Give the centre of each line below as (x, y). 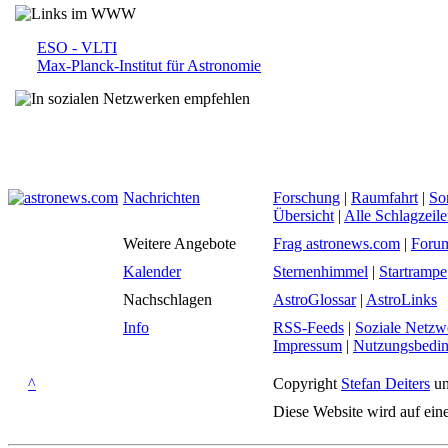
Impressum (307, 345)
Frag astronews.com (336, 243)
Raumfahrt (384, 197)
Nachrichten (161, 197)
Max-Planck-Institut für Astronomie (149, 65)
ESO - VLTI (77, 47)
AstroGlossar (314, 299)
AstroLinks (401, 299)
